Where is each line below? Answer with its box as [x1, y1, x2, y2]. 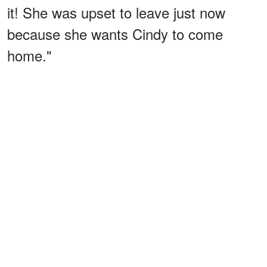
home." [7, 45, 52, 66]
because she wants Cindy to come [7, 23, 223, 45]
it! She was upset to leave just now [7, 2, 225, 23]
